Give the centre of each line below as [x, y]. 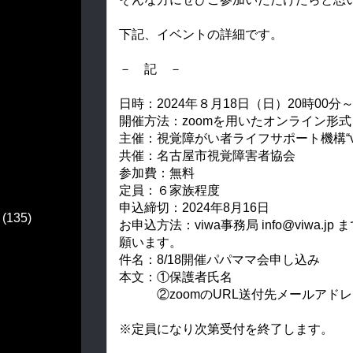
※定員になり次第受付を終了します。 [226, 329]
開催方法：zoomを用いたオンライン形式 [235, 121]
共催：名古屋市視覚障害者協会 [207, 155]
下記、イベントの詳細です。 [201, 34]
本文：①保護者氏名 [176, 277]
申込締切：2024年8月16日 [194, 207]
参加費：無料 [157, 173]
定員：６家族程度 [169, 190]
